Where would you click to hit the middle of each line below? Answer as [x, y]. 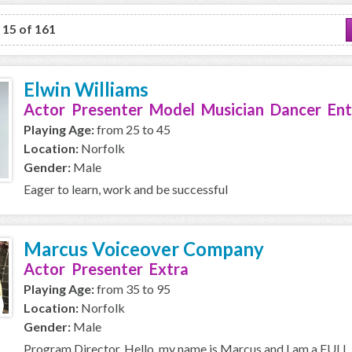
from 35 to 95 [132, 289]
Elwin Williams [86, 89]
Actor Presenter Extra [106, 269]
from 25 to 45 [132, 129]
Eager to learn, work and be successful [126, 189]
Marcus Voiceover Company [144, 249]
